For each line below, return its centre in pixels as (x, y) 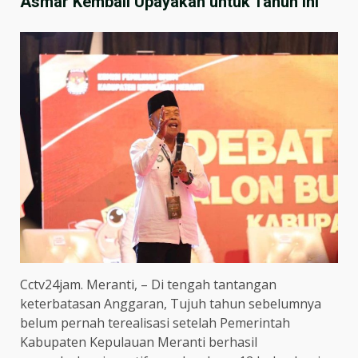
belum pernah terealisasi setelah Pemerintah (155, 323)
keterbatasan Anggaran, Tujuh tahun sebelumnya (171, 304)
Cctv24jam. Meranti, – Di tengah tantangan (148, 285)
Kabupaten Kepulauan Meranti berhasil (139, 342)
